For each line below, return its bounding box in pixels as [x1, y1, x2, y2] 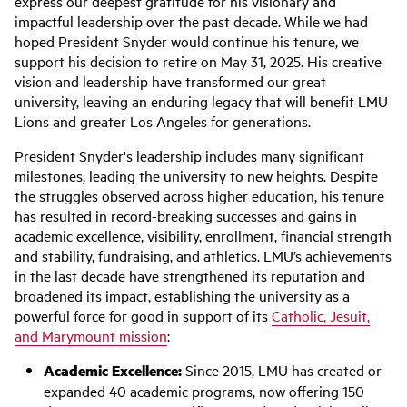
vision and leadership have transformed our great [15, 71, 326, 91]
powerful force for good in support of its [15, 305, 272, 325]
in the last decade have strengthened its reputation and [15, 265, 365, 285]
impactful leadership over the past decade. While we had [15, 11, 368, 31]
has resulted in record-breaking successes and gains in [15, 205, 357, 225]
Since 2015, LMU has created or [182, 360, 382, 380]
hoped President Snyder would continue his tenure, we [15, 31, 359, 51]
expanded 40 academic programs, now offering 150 [44, 381, 364, 401]
